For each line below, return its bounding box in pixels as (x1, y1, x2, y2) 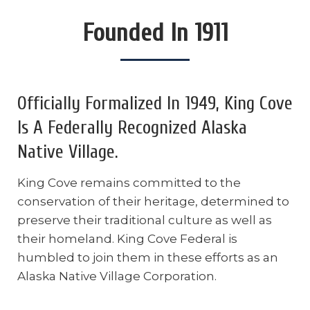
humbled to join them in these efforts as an (17, 250, 278, 264)
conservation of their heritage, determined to (17, 194, 289, 208)
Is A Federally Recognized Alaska (17, 117, 247, 138)
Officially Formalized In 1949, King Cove (17, 93, 293, 114)
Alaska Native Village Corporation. (17, 268, 217, 283)
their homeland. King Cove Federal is (17, 231, 237, 246)
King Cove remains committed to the (17, 175, 241, 190)
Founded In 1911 (82, 19, 228, 47)
